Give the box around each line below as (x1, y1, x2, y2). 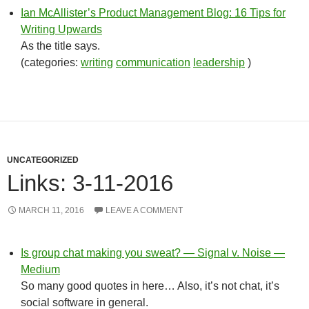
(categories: (21, 57, 81, 68)
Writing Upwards (21, 23, 102, 35)
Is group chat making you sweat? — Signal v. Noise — (21, 247, 285, 259)
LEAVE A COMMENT (106, 206, 183, 215)
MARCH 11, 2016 (19, 206, 84, 215)
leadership (193, 57, 245, 68)
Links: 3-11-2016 (7, 170, 173, 196)
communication (116, 57, 190, 68)
